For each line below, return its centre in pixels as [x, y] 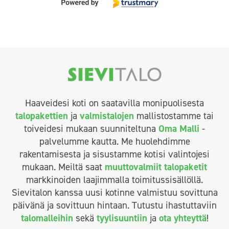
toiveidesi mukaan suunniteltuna [91, 128]
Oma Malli [179, 128]
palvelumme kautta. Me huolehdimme [114, 141]
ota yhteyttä [182, 218]
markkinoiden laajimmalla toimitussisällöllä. [114, 179]
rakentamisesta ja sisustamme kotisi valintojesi [114, 154]
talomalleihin [47, 218]
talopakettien [42, 116]
